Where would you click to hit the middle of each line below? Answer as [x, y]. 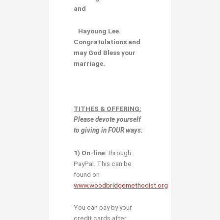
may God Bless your [105, 52]
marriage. [89, 63]
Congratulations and [107, 41]
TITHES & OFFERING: [108, 108]
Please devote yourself [107, 119]
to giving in [90, 130]
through [120, 152]
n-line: [97, 152]
